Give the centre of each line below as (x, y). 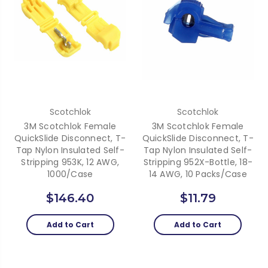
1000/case (70, 174)
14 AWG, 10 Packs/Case (198, 174)
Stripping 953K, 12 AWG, (70, 162)
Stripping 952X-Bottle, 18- (198, 162)
